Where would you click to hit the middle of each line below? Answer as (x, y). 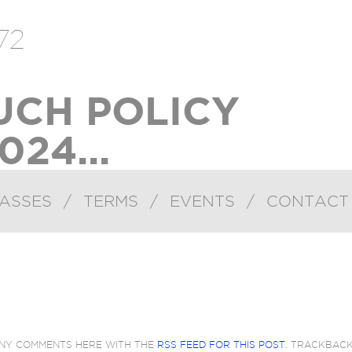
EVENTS (202, 201)
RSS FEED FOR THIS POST (221, 345)
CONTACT (308, 201)
